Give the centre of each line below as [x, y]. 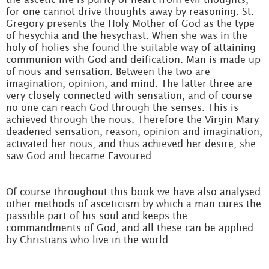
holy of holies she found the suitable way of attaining [131, 47]
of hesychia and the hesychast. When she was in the [127, 35]
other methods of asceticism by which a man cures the [134, 204]
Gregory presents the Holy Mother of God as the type [130, 23]
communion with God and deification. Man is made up [133, 59]
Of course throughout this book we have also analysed [133, 192]
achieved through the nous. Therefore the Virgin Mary [132, 119]
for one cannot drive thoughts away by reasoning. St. [130, 11]
